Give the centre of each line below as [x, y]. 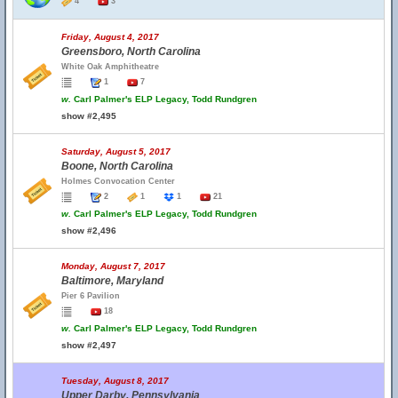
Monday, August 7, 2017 [113, 266]
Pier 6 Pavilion [91, 296]
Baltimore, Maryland [112, 281]
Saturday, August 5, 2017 [116, 151]
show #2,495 [89, 116]
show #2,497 [89, 345]
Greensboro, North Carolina [131, 52]
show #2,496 [89, 231]
